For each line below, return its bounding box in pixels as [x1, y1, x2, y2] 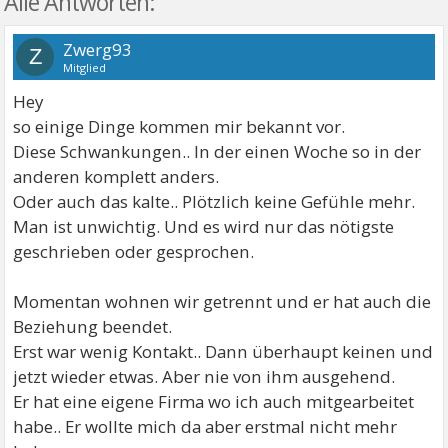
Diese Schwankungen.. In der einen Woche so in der [13, 139, 422, 163]
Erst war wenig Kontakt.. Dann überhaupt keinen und [13, 339, 434, 363]
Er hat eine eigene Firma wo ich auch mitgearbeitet [13, 389, 415, 413]
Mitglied [63, 59, 107, 75]
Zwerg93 [63, 37, 133, 61]
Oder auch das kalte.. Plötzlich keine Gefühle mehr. [13, 189, 416, 213]
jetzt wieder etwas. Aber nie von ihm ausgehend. [13, 364, 396, 388]
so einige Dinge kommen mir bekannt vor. [13, 114, 346, 138]
